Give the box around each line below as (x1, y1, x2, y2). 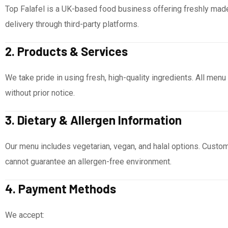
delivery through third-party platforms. (5, 19, 139, 29)
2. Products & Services (5, 44, 128, 59)
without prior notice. (5, 88, 75, 98)
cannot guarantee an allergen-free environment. (5, 157, 172, 166)
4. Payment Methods (5, 181, 116, 196)
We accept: (5, 210, 44, 220)
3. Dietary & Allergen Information (5, 112, 182, 127)
